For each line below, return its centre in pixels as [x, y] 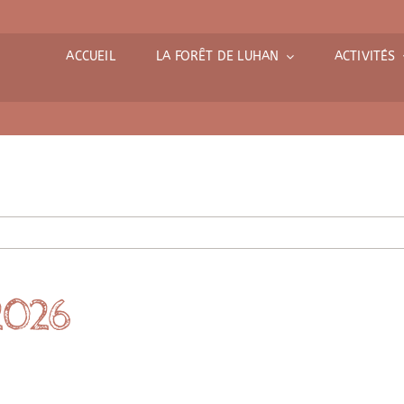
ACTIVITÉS [365, 56]
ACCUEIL [91, 56]
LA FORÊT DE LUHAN [217, 56]
